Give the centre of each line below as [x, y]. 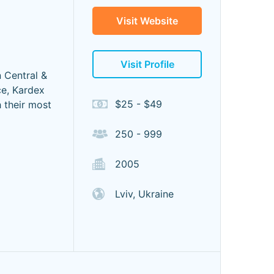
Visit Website [147, 21]
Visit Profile [147, 64]
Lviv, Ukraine [144, 194]
